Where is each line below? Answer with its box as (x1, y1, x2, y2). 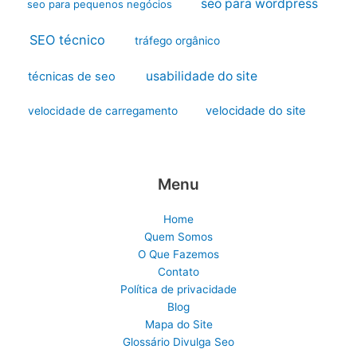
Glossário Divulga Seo (123, 335, 234, 348)
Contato (158, 265, 199, 278)
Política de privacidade (120, 282, 237, 296)
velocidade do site (206, 104, 307, 119)
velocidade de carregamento (27, 104, 178, 118)
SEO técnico (29, 32, 105, 49)
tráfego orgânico (134, 34, 220, 48)
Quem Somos (144, 229, 213, 243)
